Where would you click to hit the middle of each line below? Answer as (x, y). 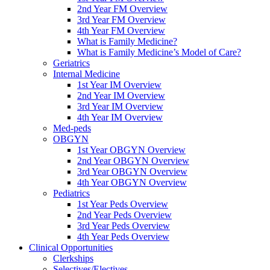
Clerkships (73, 259)
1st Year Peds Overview (123, 204)
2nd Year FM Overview (122, 9)
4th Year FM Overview (121, 31)
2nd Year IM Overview (121, 96)
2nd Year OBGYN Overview (133, 161)
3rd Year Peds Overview (124, 226)
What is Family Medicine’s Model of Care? (159, 52)
